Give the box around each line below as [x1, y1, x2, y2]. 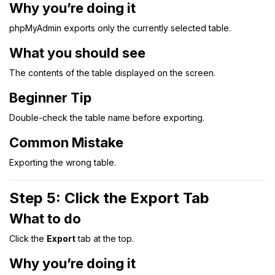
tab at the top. [76, 233, 134, 244]
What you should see [9, 44, 145, 61]
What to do [9, 210, 81, 227]
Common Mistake [9, 134, 123, 150]
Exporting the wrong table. [9, 157, 116, 168]
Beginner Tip [9, 89, 91, 106]
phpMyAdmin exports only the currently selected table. [9, 22, 231, 33]
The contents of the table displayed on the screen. [9, 67, 215, 78]
